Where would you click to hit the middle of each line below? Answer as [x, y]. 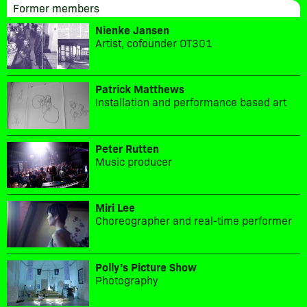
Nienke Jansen [132, 29]
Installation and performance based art [191, 102]
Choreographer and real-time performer [194, 220]
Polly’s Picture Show [146, 266]
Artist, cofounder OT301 [154, 42]
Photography [127, 279]
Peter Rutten [127, 148]
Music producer [134, 161]
